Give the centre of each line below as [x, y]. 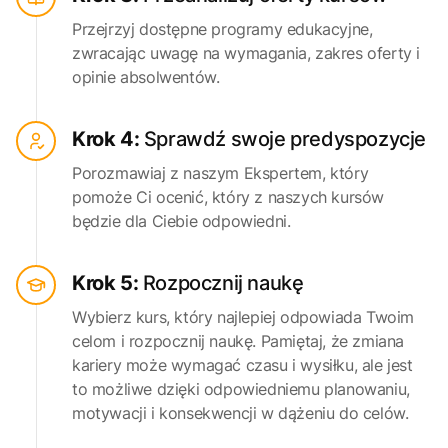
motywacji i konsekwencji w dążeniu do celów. [240, 413]
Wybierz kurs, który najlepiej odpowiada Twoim [243, 317]
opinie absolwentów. [146, 77]
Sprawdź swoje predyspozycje [285, 139]
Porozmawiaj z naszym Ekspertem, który [220, 173]
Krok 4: [108, 139]
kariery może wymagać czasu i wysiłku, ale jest [242, 365]
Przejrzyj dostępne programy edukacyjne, [222, 29]
